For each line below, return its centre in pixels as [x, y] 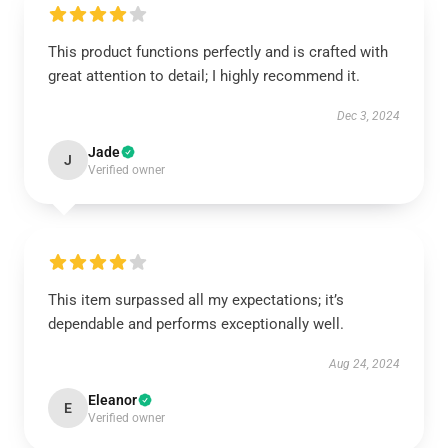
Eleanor [112, 400]
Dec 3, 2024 [368, 116]
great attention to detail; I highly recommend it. [204, 76]
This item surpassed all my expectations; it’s [196, 300]
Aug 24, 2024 [364, 364]
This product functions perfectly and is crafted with [218, 52]
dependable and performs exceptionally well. [196, 324]
